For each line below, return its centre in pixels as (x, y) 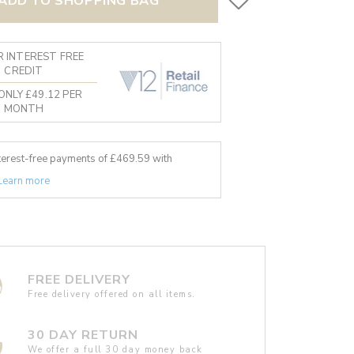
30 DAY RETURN (83, 335)
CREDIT (24, 72)
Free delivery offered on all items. (112, 294)
